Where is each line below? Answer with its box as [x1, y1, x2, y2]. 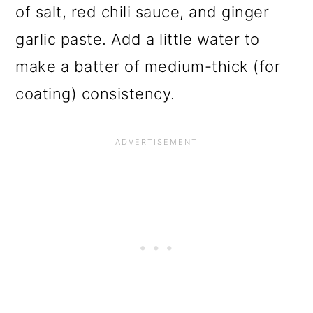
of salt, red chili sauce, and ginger [15, 3, 270, 21]
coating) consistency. [15, 85, 175, 103]
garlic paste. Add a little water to [15, 30, 260, 48]
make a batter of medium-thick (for [15, 57, 281, 75]
